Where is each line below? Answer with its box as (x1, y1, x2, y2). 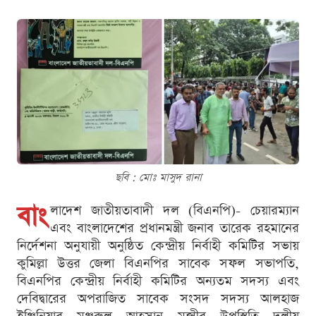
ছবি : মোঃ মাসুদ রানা (114, 169, 202, 185)
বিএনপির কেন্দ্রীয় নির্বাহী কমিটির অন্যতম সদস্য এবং (17, 272, 299, 290)
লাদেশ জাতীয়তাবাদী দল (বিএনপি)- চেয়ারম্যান (50, 201, 299, 219)
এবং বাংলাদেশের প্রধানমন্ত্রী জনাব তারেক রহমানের (50, 219, 299, 237)
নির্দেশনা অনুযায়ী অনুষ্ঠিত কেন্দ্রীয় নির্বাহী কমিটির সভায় (17, 236, 299, 255)
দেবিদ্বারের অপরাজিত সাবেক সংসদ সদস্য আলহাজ (17, 289, 299, 308)
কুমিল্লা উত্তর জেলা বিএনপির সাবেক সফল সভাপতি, (17, 254, 299, 272)
